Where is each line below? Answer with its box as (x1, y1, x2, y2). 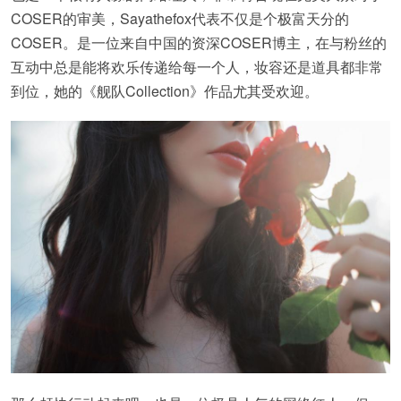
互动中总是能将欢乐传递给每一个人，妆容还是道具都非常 (11, 56, 383, 77)
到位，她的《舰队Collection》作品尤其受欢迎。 (11, 81, 319, 101)
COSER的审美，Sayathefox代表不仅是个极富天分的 (11, 8, 349, 29)
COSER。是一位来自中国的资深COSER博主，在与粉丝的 (11, 32, 387, 53)
